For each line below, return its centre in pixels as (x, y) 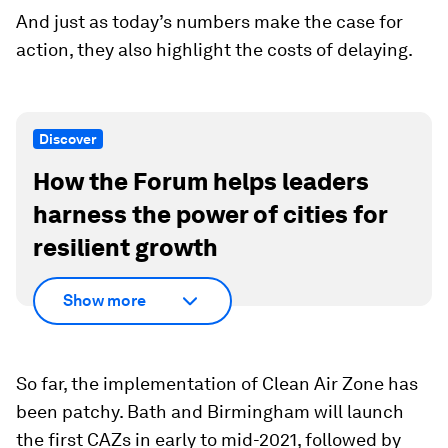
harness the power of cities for (210, 214)
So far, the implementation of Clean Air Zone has (217, 383)
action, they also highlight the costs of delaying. (214, 49)
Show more (104, 300)
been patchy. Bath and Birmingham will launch (210, 411)
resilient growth (125, 247)
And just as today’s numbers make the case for (209, 21)
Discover (68, 139)
